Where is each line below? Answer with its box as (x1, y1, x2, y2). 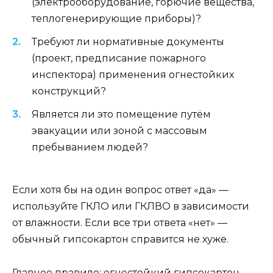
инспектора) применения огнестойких (32, 68, 234, 80)
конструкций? (32, 85, 106, 97)
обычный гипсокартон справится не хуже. (12, 233, 229, 246)
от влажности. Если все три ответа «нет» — (12, 217, 227, 229)
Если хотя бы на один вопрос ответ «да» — (12, 184, 229, 196)
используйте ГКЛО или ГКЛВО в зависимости (12, 200, 249, 213)
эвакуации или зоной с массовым (32, 125, 207, 137)
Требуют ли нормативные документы (32, 35, 224, 48)
